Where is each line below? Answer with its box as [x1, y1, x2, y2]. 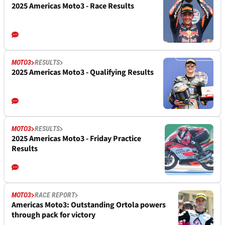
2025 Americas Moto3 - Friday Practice [12, 133, 141, 145]
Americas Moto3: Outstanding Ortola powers [12, 199, 166, 211]
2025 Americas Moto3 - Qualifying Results [12, 67, 154, 78]
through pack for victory [12, 209, 95, 221]
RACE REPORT [35, 191, 75, 199]
